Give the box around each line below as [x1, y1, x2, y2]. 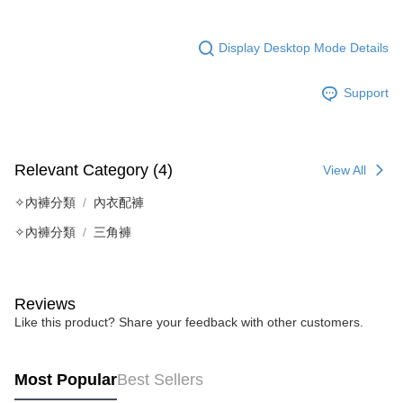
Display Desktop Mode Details [219, 40, 389, 56]
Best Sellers [117, 371, 203, 390]
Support [344, 85, 389, 101]
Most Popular [14, 371, 117, 390]
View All [323, 162, 366, 177]
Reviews [14, 294, 76, 313]
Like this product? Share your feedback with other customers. [14, 314, 363, 329]
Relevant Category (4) [14, 161, 173, 180]
